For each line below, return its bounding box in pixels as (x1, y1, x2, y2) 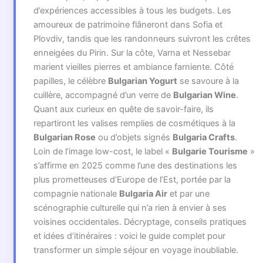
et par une (167, 188, 210, 200)
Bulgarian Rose (33, 132, 96, 143)
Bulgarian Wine (173, 90, 236, 101)
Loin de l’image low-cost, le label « (33, 146, 172, 157)
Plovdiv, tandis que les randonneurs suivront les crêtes (33, 33, 251, 45)
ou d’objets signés (95, 132, 173, 143)
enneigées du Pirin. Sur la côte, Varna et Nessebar (33, 48, 231, 59)
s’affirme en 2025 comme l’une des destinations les (33, 160, 237, 171)
